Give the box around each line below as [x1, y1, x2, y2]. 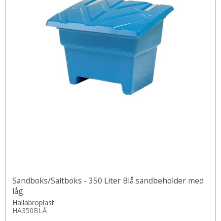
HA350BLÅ [12, 206, 47, 216]
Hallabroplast [12, 198, 54, 208]
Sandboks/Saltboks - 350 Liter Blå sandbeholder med [12, 175, 204, 186]
